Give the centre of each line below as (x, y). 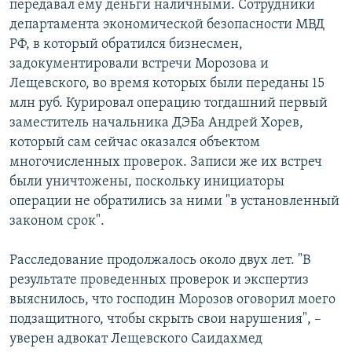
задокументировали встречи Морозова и (139, 64)
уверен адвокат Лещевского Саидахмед (136, 339)
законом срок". (57, 222)
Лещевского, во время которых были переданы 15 (167, 84)
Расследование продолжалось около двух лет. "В (160, 261)
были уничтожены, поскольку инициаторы (147, 182)
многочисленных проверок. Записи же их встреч (166, 163)
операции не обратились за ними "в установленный (174, 202)
